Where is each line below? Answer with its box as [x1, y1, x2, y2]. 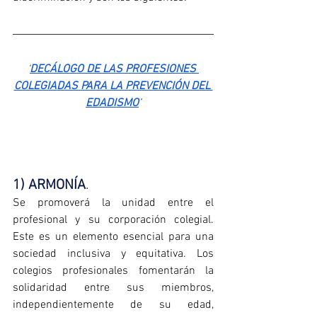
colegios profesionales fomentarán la [13, 264, 214, 279]
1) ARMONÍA [13, 177, 86, 195]
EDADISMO [86, 96, 139, 110]
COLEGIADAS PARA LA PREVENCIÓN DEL [13, 79, 213, 93]
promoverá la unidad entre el [25, 196, 214, 211]
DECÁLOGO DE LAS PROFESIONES [30, 62, 199, 76]
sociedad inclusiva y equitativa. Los [13, 247, 214, 262]
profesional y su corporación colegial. [13, 213, 214, 228]
